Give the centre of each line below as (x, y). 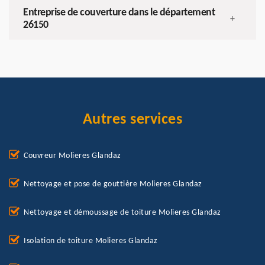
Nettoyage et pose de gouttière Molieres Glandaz (113, 185)
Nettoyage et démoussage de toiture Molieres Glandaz (122, 213)
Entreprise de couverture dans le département (119, 13)
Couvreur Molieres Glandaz (72, 156)
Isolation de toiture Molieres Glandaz (91, 241)
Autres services (132, 120)
